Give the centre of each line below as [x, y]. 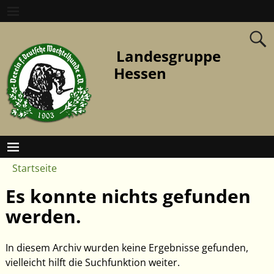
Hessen [140, 73]
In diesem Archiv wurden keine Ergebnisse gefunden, [127, 248]
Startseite [35, 168]
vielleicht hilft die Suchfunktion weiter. [92, 263]
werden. [43, 216]
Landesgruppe [169, 56]
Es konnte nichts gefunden [128, 196]
